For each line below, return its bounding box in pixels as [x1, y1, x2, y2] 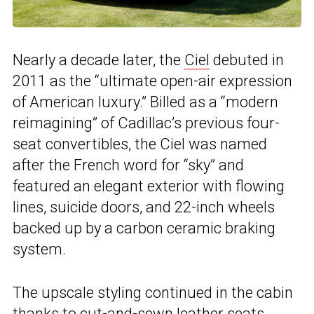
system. [13, 240, 66, 258]
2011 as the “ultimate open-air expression [13, 71, 292, 90]
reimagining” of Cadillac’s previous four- [13, 114, 280, 132]
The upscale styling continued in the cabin [13, 283, 293, 301]
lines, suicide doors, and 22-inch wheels [13, 198, 275, 216]
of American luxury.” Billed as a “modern [13, 93, 278, 111]
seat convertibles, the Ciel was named [13, 135, 267, 153]
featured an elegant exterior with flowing [13, 177, 285, 195]
